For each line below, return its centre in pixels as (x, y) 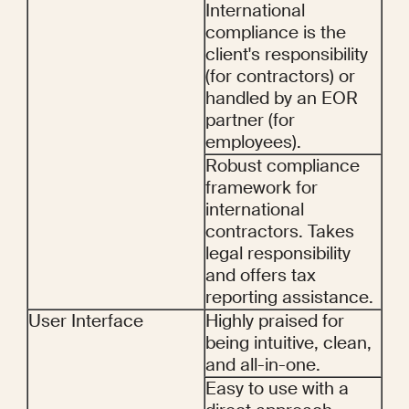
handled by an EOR (282, 99)
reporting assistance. (289, 298)
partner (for (250, 121)
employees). (253, 142)
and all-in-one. (263, 365)
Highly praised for (275, 321)
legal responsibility (278, 254)
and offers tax (261, 276)
